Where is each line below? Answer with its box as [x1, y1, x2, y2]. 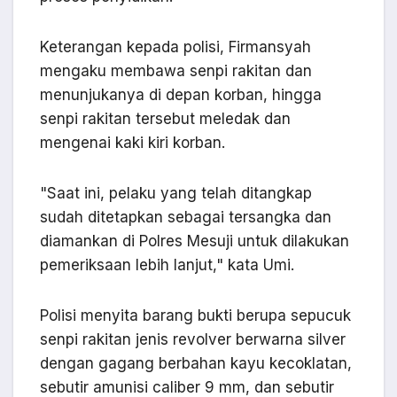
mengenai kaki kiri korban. [40, 134, 225, 152]
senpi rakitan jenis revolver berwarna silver [40, 331, 346, 349]
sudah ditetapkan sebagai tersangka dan [40, 208, 331, 227]
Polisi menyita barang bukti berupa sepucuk [40, 307, 351, 325]
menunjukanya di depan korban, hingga [40, 86, 322, 105]
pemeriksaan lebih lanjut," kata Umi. [40, 256, 294, 275]
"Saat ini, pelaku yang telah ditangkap [40, 184, 312, 203]
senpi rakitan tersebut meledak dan [40, 110, 291, 128]
